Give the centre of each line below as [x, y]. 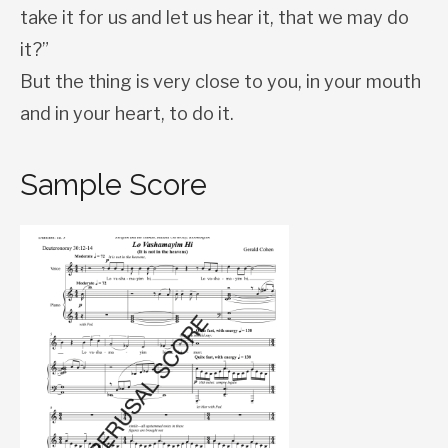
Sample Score [113, 184]
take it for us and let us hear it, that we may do [214, 17]
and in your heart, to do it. [127, 113]
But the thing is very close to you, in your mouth [220, 81]
